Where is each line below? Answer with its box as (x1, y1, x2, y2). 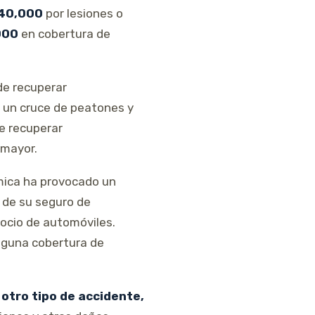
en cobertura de (18, 26, 110, 41)
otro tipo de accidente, (1, 288, 144, 303)
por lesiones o (43, 6, 123, 20)
